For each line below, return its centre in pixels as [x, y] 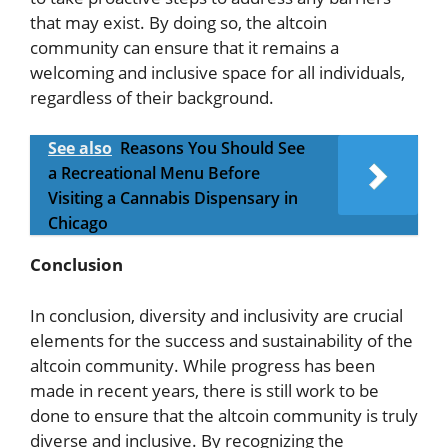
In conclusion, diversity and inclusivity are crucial [216, 315]
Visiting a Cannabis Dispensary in [173, 198]
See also [80, 148]
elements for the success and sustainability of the [221, 340]
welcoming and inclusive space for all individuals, [217, 72]
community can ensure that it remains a [184, 47]
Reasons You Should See [212, 148]
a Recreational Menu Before [154, 173]
